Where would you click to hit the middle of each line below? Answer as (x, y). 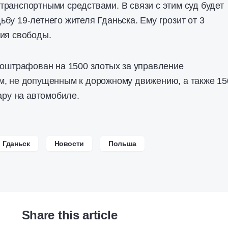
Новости (69, 144)
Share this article (69, 215)
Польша (123, 144)
